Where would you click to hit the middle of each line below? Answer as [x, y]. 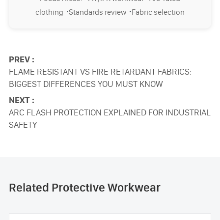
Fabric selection [158, 12]
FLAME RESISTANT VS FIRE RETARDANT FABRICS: [100, 71]
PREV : [21, 59]
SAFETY [23, 124]
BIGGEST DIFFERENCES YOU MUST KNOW [86, 84]
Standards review [99, 12]
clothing [51, 12]
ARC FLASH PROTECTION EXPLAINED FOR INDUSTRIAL [110, 112]
